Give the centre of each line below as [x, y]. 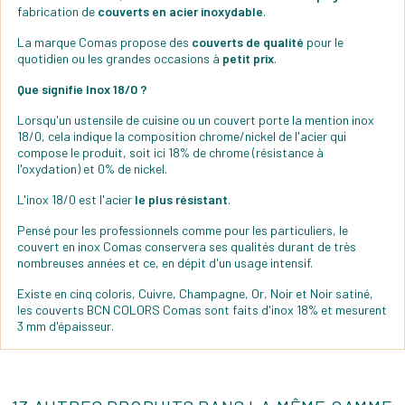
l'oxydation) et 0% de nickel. [92, 169]
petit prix [248, 59]
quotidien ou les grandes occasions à [120, 59]
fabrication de [57, 12]
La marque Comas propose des [104, 42]
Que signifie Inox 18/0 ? [82, 89]
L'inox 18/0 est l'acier [76, 200]
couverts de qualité [248, 42]
